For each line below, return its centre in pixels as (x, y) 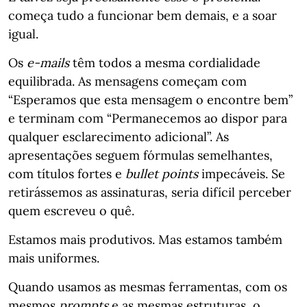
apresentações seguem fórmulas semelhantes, (140, 155)
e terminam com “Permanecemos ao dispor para (148, 118)
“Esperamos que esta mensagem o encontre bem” (150, 100)
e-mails (48, 63)
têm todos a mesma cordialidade (165, 63)
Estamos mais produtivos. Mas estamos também (145, 240)
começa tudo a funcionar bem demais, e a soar (143, 15)
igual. (23, 34)
